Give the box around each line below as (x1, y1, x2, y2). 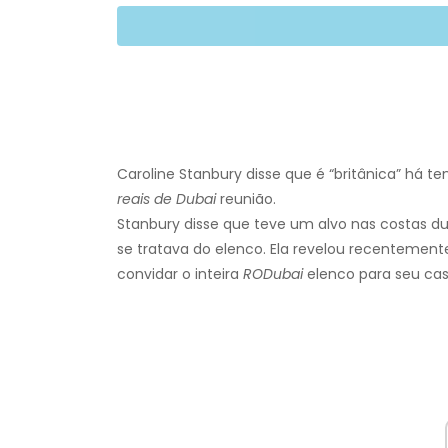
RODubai (243, 264, 303, 285)
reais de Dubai (117, 189, 216, 210)
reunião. (216, 189, 276, 210)
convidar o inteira (117, 264, 243, 285)
